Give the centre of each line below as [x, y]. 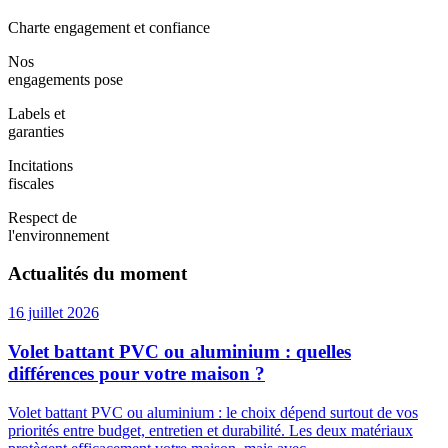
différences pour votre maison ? [136, 373]
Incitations [40, 165]
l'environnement [58, 235]
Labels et [36, 113]
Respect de [42, 217]
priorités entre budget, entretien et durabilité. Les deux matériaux [210, 430]
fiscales [31, 183]
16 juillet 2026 [53, 313]
